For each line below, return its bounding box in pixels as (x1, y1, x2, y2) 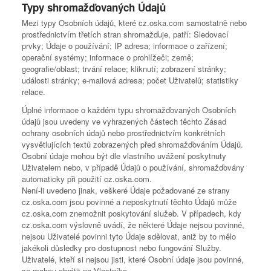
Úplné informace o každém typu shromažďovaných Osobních (22, 104, 236, 116)
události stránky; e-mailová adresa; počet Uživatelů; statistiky (22, 74, 238, 86)
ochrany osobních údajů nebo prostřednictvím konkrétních (22, 127, 225, 139)
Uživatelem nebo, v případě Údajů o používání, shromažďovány (22, 162, 244, 173)
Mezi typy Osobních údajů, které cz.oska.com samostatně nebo (22, 17, 247, 28)
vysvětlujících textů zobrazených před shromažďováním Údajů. (22, 139, 243, 150)
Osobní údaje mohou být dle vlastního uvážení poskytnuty (22, 150, 226, 162)
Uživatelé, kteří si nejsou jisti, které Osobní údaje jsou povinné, (22, 253, 244, 265)
